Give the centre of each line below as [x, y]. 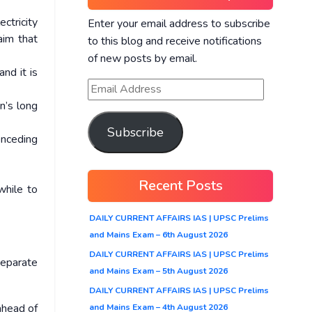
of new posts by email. [142, 58]
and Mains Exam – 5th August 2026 [158, 271]
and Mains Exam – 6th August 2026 [158, 234]
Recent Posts [180, 185]
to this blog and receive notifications [175, 41]
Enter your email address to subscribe [179, 23]
